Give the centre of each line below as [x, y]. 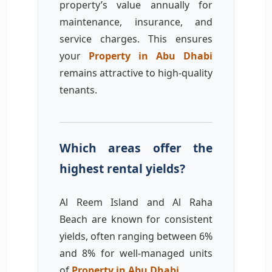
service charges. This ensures [136, 39]
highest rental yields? [122, 168]
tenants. [78, 90]
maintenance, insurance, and [136, 22]
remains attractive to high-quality [136, 73]
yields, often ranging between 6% [136, 236]
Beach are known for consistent [136, 219]
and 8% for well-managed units [136, 253]
